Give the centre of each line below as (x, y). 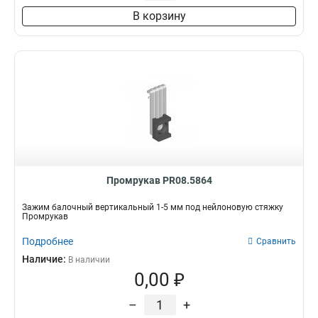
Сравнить (276, 241)
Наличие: (45, 259)
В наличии (89, 260)
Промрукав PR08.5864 (159, 180)
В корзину (159, 16)
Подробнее (48, 241)
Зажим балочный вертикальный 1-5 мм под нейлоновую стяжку (153, 207)
